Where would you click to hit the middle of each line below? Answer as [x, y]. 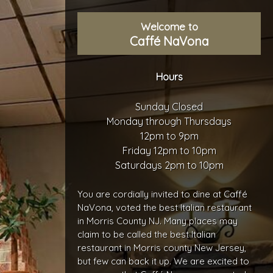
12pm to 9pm [169, 136]
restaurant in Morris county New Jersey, [162, 248]
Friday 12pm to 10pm [169, 151]
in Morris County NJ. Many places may [158, 221]
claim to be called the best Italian [147, 234]
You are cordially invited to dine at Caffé [163, 194]
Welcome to [169, 27]
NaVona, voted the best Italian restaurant [165, 207]
